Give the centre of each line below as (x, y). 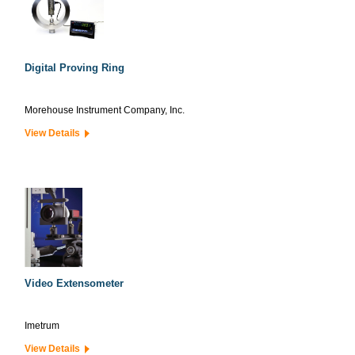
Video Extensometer (74, 283)
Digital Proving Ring (74, 68)
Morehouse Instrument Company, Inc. (105, 110)
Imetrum (42, 326)
